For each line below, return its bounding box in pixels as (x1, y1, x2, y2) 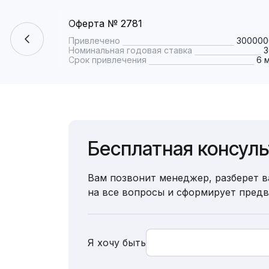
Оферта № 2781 (68, 17, 142, 29)
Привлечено (68, 35, 120, 46)
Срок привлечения (68, 55, 147, 65)
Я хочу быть (88, 237, 146, 249)
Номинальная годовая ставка (68, 45, 192, 55)
